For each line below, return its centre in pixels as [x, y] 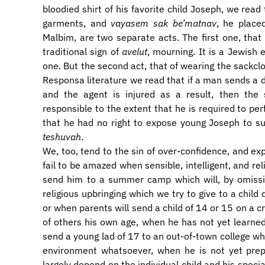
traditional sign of [83, 51]
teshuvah [62, 137]
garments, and [77, 23]
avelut [135, 51]
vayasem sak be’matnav [164, 23]
